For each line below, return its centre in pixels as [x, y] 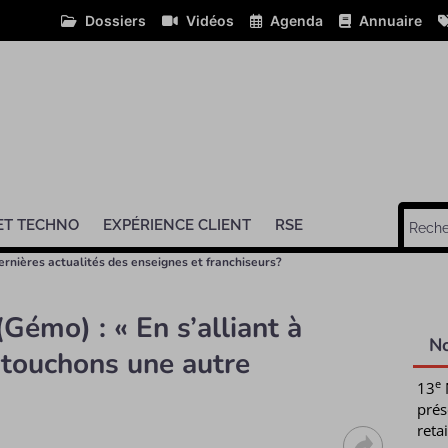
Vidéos [210, 20]
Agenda [296, 20]
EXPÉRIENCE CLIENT [176, 225]
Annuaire [390, 20]
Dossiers [115, 20]
